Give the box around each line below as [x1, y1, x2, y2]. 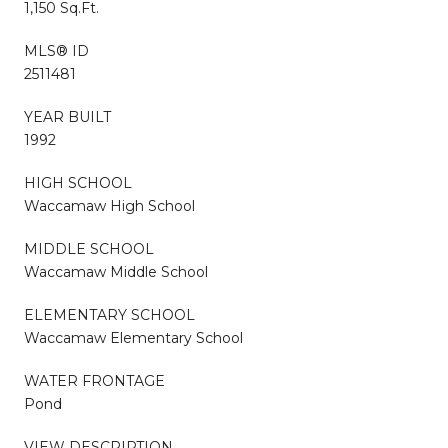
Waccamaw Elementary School [24, 328, 243, 347]
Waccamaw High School [24, 196, 195, 215]
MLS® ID [24, 41, 89, 60]
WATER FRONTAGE [24, 371, 165, 390]
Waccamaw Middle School [24, 262, 208, 281]
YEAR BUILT [24, 107, 111, 126]
